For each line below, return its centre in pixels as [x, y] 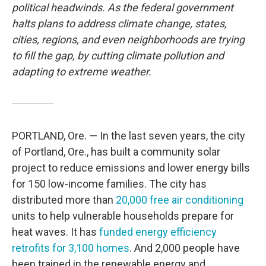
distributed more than [64, 200]
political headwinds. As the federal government [123, 8]
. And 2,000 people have [185, 248]
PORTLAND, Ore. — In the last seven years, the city [129, 136]
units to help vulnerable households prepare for [123, 216]
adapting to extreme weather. [82, 72]
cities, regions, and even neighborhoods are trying [128, 40]
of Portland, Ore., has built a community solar [116, 152]
